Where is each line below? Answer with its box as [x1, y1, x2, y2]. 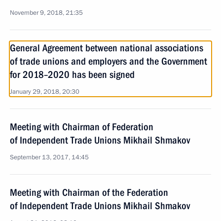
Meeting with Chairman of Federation [10, 121, 153, 133]
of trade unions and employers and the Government [10, 55, 207, 67]
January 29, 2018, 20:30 [10, 87, 79, 96]
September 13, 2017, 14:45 [10, 153, 89, 162]
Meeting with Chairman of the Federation [10, 186, 168, 198]
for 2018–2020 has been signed [10, 69, 135, 80]
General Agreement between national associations [10, 42, 203, 54]
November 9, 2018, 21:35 [10, 8, 83, 17]
